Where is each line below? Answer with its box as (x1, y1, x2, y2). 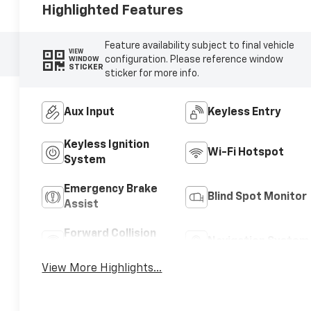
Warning (64, 243, 108, 255)
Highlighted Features (42, 3, 184, 17)
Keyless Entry (207, 106, 281, 118)
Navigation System (207, 235, 309, 247)
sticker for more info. (104, 68, 199, 78)
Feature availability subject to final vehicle (104, 40, 294, 51)
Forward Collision (64, 228, 157, 239)
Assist (64, 199, 99, 210)
